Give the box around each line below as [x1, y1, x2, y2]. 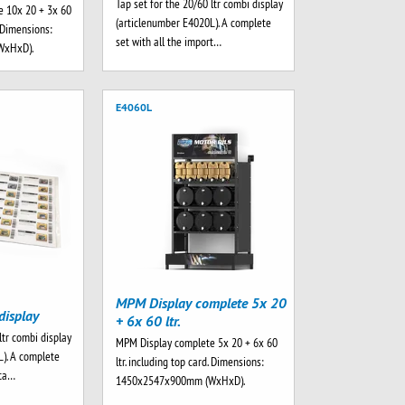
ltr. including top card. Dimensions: [115, 353, 264, 371]
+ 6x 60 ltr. [115, 312, 181, 331]
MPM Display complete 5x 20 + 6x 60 [115, 334, 278, 352]
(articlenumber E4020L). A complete [115, 14, 271, 32]
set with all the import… [115, 33, 221, 51]
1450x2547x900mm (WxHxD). [115, 372, 245, 390]
